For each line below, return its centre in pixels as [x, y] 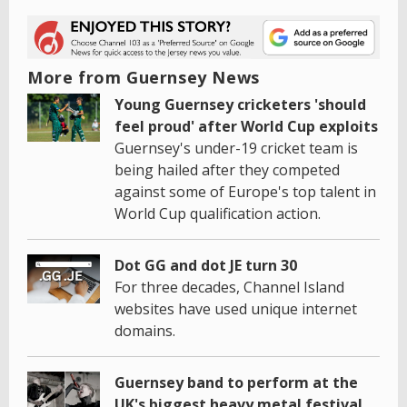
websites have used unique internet [236, 308]
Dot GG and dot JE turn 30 [206, 265]
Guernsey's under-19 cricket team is [236, 148]
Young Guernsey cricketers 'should [240, 104]
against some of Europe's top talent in [245, 191]
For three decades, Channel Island [229, 287]
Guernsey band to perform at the [236, 382]
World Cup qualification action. [218, 213]
